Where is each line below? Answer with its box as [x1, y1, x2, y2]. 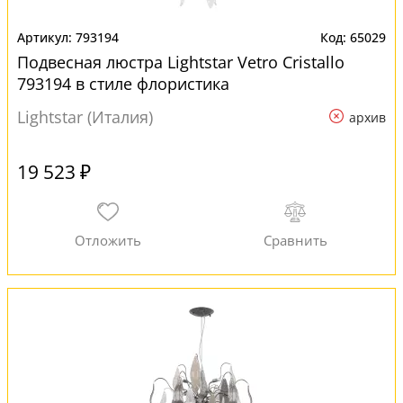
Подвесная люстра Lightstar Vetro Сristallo [17, 51, 345, 73]
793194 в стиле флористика [17, 73, 229, 94]
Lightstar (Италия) [17, 106, 153, 128]
